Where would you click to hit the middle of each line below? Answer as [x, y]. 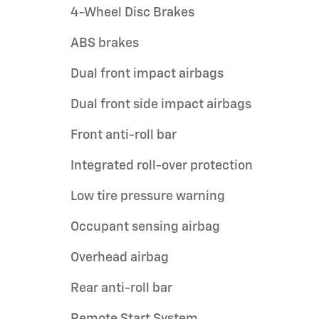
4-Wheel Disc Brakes [133, 12]
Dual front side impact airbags [161, 104]
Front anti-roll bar [124, 135]
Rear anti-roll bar [121, 288]
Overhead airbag [120, 257]
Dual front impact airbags [147, 74]
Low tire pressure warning [148, 196]
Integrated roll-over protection [162, 166]
